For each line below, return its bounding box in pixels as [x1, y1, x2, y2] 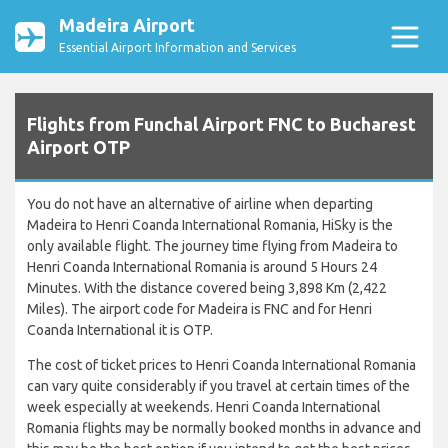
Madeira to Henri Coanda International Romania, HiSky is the [27, 217, 393, 234]
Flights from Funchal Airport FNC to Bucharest [27, 114, 416, 135]
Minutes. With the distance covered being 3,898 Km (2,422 [27, 280, 387, 297]
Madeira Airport [59, 15, 195, 35]
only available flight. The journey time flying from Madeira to [27, 238, 398, 255]
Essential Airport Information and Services [59, 41, 296, 54]
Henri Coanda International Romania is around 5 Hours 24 [27, 259, 377, 276]
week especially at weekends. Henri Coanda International [27, 399, 381, 416]
